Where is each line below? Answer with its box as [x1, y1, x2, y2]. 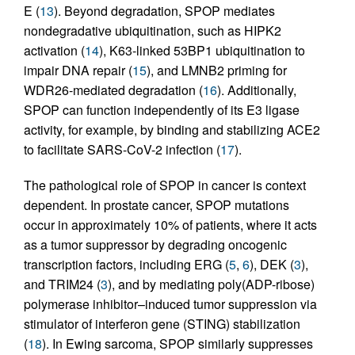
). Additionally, [217, 81, 296, 100]
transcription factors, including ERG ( [24, 255, 229, 274]
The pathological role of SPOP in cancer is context [24, 176, 306, 195]
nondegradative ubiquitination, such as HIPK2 [24, 21, 281, 40]
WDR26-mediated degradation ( [24, 81, 203, 100]
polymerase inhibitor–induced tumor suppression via [24, 295, 317, 314]
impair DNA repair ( [24, 61, 132, 80]
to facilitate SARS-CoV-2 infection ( [24, 140, 220, 159]
